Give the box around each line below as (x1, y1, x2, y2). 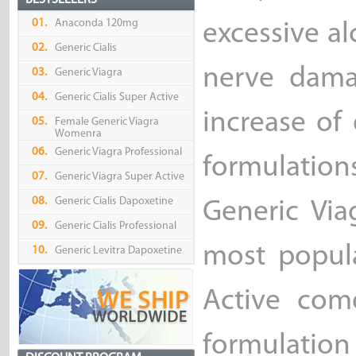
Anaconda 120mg (54, 17, 138, 30)
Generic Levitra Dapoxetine (54, 245, 182, 257)
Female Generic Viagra (54, 116, 159, 129)
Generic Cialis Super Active (54, 91, 179, 104)
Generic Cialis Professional (54, 220, 176, 233)
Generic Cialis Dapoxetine (54, 195, 173, 208)
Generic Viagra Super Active (54, 171, 184, 184)
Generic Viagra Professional (54, 146, 182, 159)
